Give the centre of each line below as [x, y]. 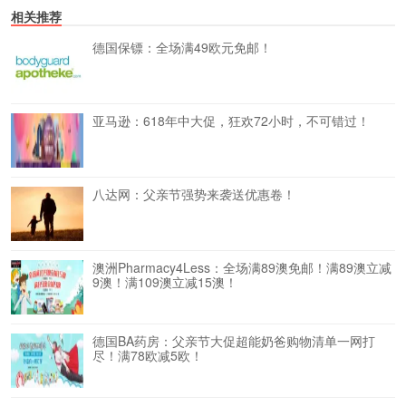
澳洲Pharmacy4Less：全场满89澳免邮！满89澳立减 [242, 268]
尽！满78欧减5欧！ [148, 356]
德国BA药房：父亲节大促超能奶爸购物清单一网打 [234, 341]
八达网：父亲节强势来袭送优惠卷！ [194, 194]
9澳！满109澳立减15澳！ [165, 282]
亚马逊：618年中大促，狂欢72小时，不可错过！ [231, 121]
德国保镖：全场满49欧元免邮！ [182, 48]
